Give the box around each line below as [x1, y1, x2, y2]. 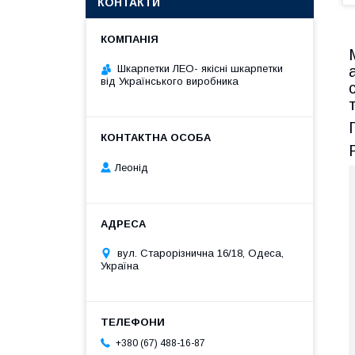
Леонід [115, 161, 148, 174]
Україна [101, 259, 139, 272]
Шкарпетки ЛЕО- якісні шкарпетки [117, 63, 283, 74]
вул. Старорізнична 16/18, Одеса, [117, 246, 284, 259]
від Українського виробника [101, 75, 239, 87]
